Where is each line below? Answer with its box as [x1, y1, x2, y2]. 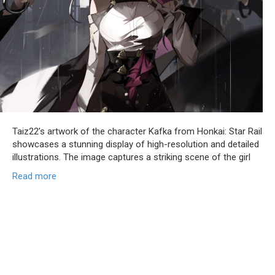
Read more [12, 171, 56, 182]
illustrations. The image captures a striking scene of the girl [12, 152, 250, 163]
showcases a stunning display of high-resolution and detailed [12, 139, 259, 150]
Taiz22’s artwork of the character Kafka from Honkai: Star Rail [12, 126, 262, 137]
